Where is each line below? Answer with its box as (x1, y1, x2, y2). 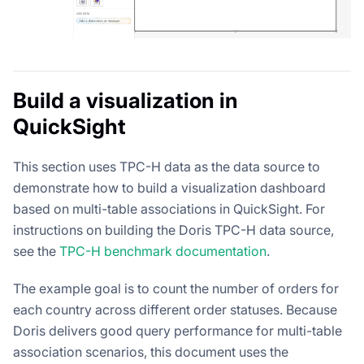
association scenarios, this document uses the (13, 343, 288, 360)
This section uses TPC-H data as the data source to (13, 158, 320, 175)
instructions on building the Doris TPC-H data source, (13, 221, 334, 238)
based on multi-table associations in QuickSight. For (13, 200, 325, 217)
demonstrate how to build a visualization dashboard (13, 179, 326, 196)
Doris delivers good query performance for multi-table (13, 322, 342, 339)
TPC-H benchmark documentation (59, 242, 266, 259)
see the (13, 242, 59, 259)
